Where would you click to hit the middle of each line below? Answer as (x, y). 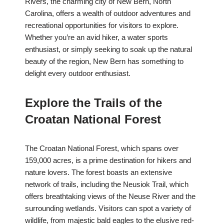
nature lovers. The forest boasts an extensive (98, 172)
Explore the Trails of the (93, 103)
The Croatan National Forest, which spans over (102, 148)
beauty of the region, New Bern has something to (104, 61)
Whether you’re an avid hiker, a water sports (96, 37)
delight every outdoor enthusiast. (78, 73)
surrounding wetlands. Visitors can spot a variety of (108, 208)
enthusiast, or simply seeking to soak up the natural (108, 49)
